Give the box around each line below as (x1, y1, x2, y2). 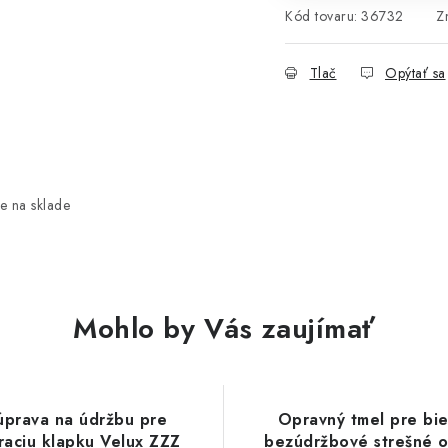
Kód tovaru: (285, 6, 358, 26)
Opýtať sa (385, 63, 446, 83)
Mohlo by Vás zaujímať (73, 308, 375, 349)
